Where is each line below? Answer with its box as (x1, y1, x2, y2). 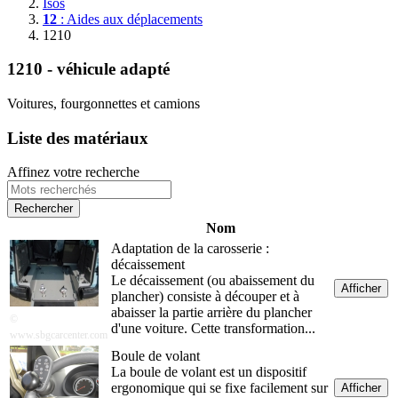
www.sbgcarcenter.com (10, 329, 107, 342)
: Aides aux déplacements (57, 11, 203, 27)
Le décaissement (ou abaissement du (111, 273, 314, 289)
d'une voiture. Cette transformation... (111, 321, 315, 337)
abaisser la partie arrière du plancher (111, 305, 312, 321)
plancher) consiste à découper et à (111, 289, 299, 305)
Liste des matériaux (7, 128, 148, 147)
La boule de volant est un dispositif (111, 364, 306, 380)
